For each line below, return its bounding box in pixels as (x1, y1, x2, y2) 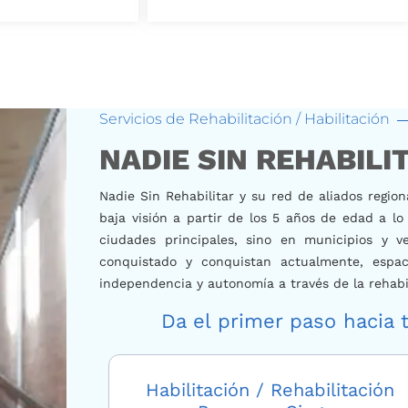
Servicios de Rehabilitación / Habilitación (99, 110, 391, 128)
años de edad (285, 209, 373, 225)
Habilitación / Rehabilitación (146, 379, 395, 402)
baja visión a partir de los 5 (99, 209, 286, 225)
